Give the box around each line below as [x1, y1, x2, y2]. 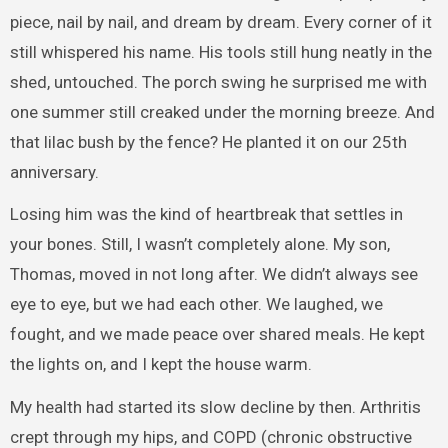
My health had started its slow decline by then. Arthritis [9, 397, 421, 418]
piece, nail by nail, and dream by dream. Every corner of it [9, 11, 432, 32]
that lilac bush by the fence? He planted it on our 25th [9, 131, 407, 152]
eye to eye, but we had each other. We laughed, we [9, 294, 383, 315]
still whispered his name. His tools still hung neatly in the [9, 41, 432, 62]
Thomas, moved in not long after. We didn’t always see [9, 264, 418, 285]
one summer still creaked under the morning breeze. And [9, 101, 435, 122]
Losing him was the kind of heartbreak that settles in [9, 204, 403, 225]
